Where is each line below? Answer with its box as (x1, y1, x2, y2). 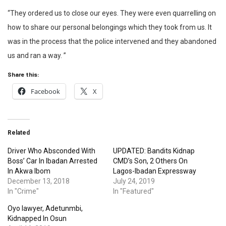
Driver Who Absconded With (8, 147, 95, 155)
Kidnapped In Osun (8, 214, 67, 223)
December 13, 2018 (8, 177, 70, 186)
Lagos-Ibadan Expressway (113, 167, 196, 176)
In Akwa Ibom (8, 167, 50, 176)
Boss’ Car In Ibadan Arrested (8, 157, 97, 165)
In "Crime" (8, 187, 39, 196)
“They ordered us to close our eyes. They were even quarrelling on (8, 9, 216, 18)
